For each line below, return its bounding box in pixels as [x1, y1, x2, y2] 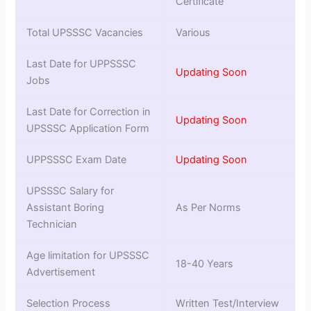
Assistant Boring [26, 201, 105, 215]
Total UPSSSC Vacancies [26, 26, 144, 40]
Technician [26, 218, 78, 231]
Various [176, 26, 211, 40]
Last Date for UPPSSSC [26, 58, 137, 71]
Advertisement [26, 266, 96, 279]
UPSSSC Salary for [26, 185, 115, 198]
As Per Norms [176, 201, 242, 215]
